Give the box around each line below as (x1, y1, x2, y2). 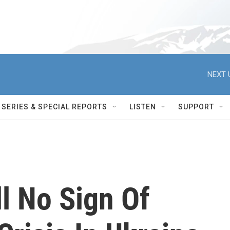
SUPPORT (178, 103, 214, 111)
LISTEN (129, 103, 156, 111)
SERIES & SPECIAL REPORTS (2, 103, 107, 111)
